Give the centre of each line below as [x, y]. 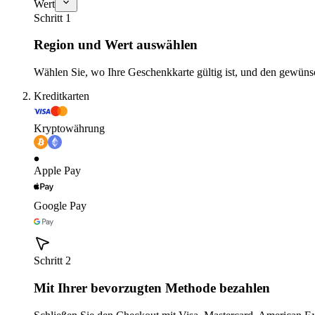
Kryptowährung [69, 129]
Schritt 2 [52, 261]
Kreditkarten [62, 96]
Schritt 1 [52, 18]
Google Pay [60, 206]
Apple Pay [57, 171]
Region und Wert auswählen [116, 45]
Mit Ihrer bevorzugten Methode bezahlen [152, 288]
